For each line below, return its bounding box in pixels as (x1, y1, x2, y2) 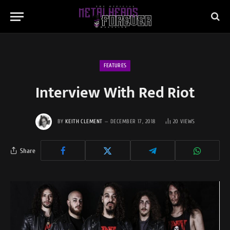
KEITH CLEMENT (65, 118, 103, 125)
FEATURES (103, 62, 127, 69)
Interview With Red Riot (35, 80, 195, 106)
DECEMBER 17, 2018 (110, 118, 156, 125)
